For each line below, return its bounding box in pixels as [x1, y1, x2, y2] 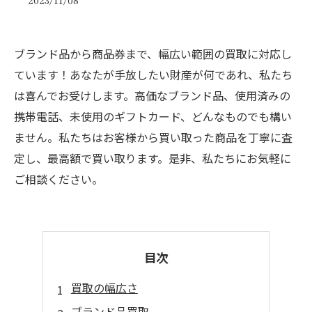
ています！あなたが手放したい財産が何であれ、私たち [14, 66, 292, 83]
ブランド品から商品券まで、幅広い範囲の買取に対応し [14, 45, 292, 62]
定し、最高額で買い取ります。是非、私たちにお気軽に [14, 150, 291, 166]
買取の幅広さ [70, 279, 138, 296]
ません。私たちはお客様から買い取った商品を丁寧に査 [14, 129, 292, 146]
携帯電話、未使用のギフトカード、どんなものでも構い [14, 108, 292, 125]
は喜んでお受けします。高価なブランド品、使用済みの [14, 87, 290, 104]
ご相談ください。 [14, 171, 103, 187]
